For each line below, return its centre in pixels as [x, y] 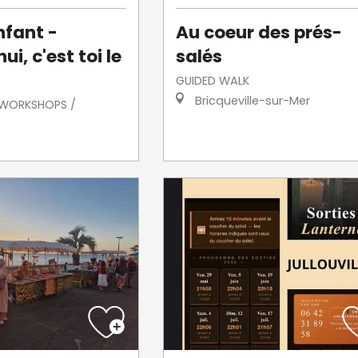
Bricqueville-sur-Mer [251, 100]
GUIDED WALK [212, 80]
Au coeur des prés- [259, 32]
